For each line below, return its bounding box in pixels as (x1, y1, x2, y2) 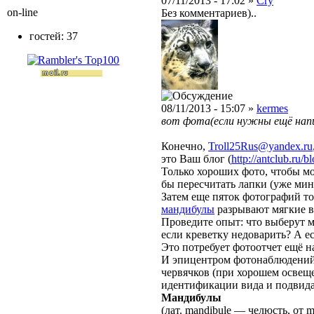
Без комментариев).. (161, 7, 257, 20)
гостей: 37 (29, 30, 78, 42)
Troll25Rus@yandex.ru (208, 140, 313, 153)
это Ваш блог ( (161, 153, 231, 165)
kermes (257, 102, 288, 115)
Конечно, (161, 140, 208, 153)
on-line (7, 6, 38, 18)
